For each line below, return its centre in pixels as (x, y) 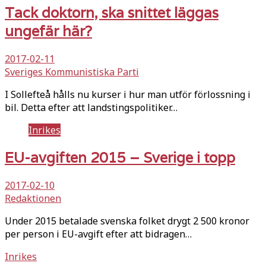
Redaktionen (33, 198)
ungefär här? (48, 31)
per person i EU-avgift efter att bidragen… (98, 234)
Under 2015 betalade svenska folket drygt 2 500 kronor (127, 221)
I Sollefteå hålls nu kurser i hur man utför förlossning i (128, 94)
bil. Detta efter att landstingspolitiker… (91, 107)
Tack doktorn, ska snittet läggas (112, 12)
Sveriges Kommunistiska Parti (72, 72)
